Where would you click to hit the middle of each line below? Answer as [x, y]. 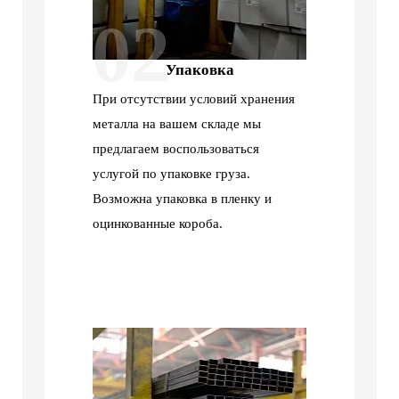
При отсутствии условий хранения [194, 99]
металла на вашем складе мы [177, 124]
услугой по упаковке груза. [171, 174]
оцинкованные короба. [158, 224]
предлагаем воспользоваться [176, 149]
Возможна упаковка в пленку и [182, 199]
